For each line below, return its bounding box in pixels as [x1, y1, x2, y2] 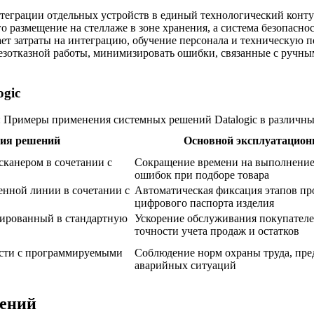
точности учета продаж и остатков [135, 225, 299, 238]
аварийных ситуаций [135, 259, 236, 272]
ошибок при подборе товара [135, 169, 269, 182]
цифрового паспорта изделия [135, 197, 274, 210]
